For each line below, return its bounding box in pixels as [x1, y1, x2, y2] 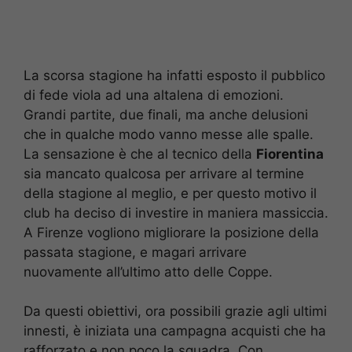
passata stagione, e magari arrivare [24, 244, 247, 260]
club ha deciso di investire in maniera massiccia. [24, 204, 328, 221]
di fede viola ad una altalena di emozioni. [24, 86, 284, 103]
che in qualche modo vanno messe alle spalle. [24, 126, 313, 142]
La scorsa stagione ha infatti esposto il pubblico [24, 67, 325, 83]
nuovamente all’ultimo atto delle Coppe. [24, 263, 273, 280]
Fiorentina [256, 145, 324, 162]
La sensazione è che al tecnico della [24, 145, 256, 162]
